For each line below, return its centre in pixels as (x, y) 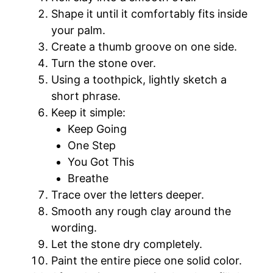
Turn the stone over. (104, 63)
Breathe (88, 178)
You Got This (101, 161)
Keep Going (97, 129)
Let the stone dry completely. (127, 244)
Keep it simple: (88, 112)
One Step (92, 145)
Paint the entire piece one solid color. (147, 260)
